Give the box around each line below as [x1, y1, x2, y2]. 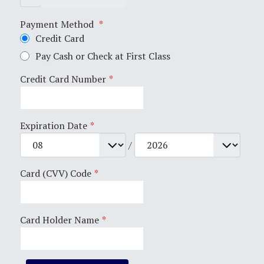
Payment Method [20, 17, 96, 31]
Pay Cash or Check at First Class [33, 49, 170, 62]
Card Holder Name [20, 213, 99, 226]
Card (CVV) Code [20, 166, 91, 180]
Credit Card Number [20, 72, 106, 85]
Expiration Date [20, 118, 87, 132]
